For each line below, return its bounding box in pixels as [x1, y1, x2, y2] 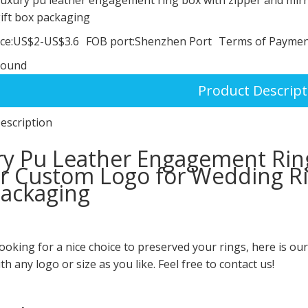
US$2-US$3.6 [13, 33, 79, 49]
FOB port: [86, 33, 135, 49]
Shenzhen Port [135, 33, 212, 49]
